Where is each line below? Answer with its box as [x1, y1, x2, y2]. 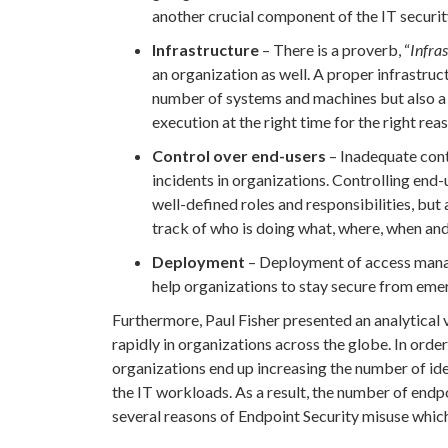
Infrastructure [152, 40, 262, 60]
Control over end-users [152, 146, 326, 166]
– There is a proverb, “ [262, 40, 410, 60]
